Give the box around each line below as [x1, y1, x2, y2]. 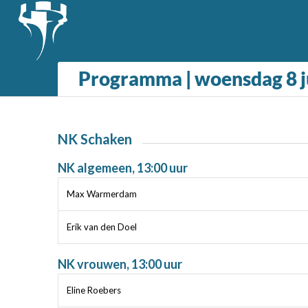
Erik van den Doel [66, 221, 137, 233]
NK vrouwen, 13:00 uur [57, 256, 182, 272]
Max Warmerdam [66, 188, 137, 200]
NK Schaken [57, 131, 132, 147]
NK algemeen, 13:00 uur [57, 160, 188, 176]
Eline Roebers [66, 285, 121, 296]
